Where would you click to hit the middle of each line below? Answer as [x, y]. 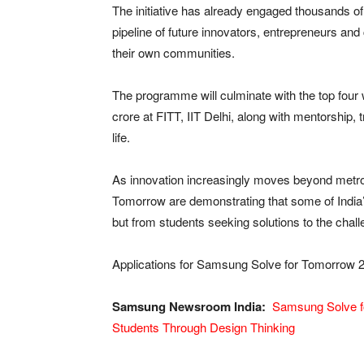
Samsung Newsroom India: [191, 306]
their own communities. [173, 52]
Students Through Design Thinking [204, 327]
